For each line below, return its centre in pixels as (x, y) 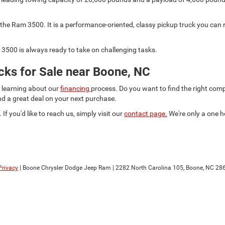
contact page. (146, 114)
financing (76, 88)
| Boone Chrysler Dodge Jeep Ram (65, 168)
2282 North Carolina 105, (149, 168)
